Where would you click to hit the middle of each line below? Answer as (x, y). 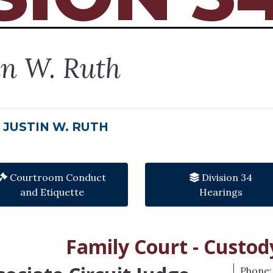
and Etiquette (52, 192)
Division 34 (226, 177)
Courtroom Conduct (57, 177)
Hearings (221, 192)
